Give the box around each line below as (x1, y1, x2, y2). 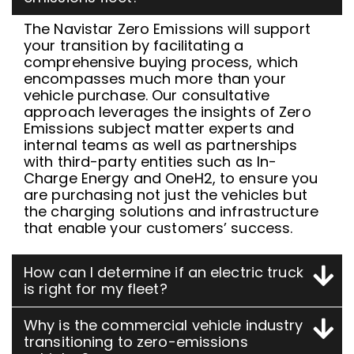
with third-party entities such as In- (24, 152, 277, 172)
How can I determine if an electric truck (24, 262, 303, 282)
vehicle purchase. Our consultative (24, 85, 270, 106)
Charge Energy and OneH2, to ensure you (24, 168, 318, 189)
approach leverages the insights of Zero (24, 102, 311, 122)
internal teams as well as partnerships (24, 135, 298, 156)
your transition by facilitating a (24, 36, 243, 56)
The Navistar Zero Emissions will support (24, 19, 311, 40)
